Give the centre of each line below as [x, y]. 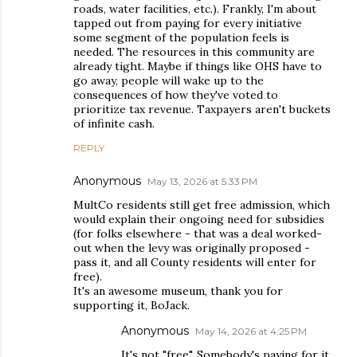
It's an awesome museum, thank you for [178, 290]
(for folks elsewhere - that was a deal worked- [198, 233]
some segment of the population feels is [181, 37]
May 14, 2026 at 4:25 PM [251, 331]
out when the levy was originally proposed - [192, 247]
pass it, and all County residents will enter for [195, 262]
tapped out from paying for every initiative [188, 23]
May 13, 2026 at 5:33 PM [202, 181]
